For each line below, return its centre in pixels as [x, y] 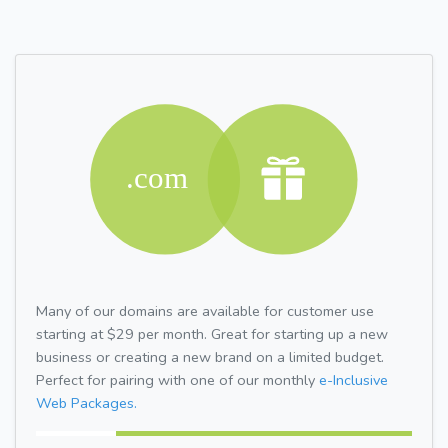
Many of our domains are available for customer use [205, 310]
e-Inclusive [353, 379]
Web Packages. [86, 402]
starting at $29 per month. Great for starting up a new [212, 333]
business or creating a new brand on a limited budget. [210, 356]
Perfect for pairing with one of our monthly [177, 379]
